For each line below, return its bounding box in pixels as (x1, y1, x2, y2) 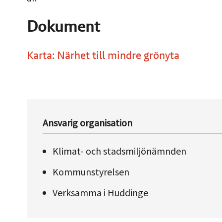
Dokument (26, 15, 100, 36)
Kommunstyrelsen (53, 165, 130, 178)
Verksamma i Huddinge (53, 186, 149, 199)
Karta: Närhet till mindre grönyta (26, 48, 179, 62)
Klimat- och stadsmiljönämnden (53, 144, 187, 157)
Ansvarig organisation (43, 116, 133, 129)
